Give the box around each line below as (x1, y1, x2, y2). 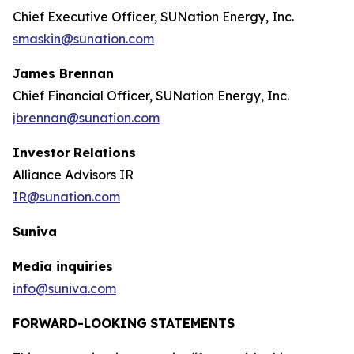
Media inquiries (13, 258, 113, 274)
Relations (73, 145, 136, 160)
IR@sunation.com (13, 189, 120, 205)
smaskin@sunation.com (13, 31, 154, 47)
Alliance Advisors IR (13, 167, 134, 183)
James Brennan (13, 66, 114, 81)
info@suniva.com (13, 281, 116, 296)
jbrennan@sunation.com (13, 110, 160, 126)
